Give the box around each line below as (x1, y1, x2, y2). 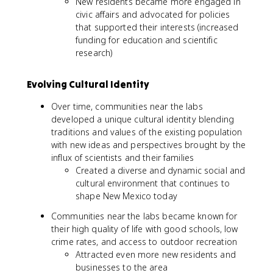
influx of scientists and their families (51, 151, 194, 163)
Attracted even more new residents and (76, 248, 236, 260)
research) (76, 46, 113, 58)
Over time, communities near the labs (51, 100, 203, 112)
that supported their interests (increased (76, 21, 239, 33)
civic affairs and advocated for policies (76, 8, 230, 20)
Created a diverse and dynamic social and (76, 164, 246, 176)
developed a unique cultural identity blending (51, 113, 234, 125)
